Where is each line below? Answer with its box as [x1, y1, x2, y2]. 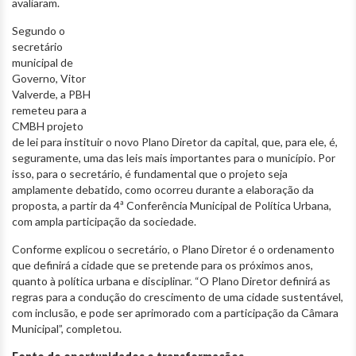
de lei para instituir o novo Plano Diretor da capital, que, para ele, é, [12, 135, 338, 149]
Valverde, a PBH [12, 87, 91, 102]
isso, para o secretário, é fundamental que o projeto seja [12, 167, 288, 181]
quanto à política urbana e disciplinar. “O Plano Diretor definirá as [12, 274, 331, 288]
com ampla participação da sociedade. [12, 215, 196, 229]
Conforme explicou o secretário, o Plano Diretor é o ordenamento [12, 242, 335, 257]
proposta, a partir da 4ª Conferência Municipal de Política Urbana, [12, 199, 331, 213]
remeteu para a [12, 103, 87, 118]
